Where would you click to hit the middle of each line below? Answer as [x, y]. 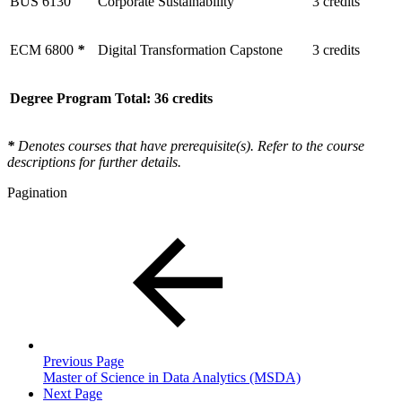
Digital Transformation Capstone [190, 49]
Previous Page [83, 361]
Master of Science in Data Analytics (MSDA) [172, 377]
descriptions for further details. [94, 162]
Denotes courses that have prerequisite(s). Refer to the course [191, 145]
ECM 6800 [44, 49]
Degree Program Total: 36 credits [111, 98]
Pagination [37, 192]
